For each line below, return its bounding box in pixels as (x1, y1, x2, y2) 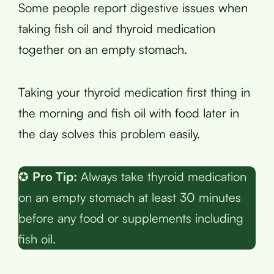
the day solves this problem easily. (18, 125, 200, 141)
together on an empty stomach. (18, 41, 187, 57)
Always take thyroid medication (77, 168, 246, 184)
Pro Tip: (32, 168, 77, 184)
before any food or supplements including (18, 210, 243, 226)
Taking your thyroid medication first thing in (18, 84, 250, 100)
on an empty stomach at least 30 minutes (18, 189, 241, 205)
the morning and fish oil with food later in (18, 105, 239, 120)
